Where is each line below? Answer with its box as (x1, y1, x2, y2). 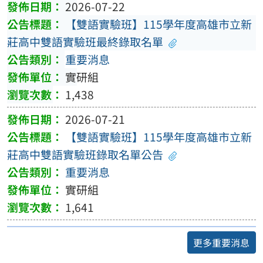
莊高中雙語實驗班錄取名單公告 (6, 146, 163, 163)
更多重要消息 (193, 235, 250, 249)
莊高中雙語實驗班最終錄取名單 (6, 33, 163, 50)
